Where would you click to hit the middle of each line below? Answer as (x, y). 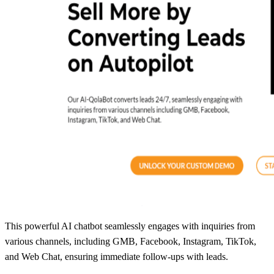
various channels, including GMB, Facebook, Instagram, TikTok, (131, 241)
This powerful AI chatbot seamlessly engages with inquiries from (130, 226)
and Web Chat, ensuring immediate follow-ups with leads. (117, 256)
